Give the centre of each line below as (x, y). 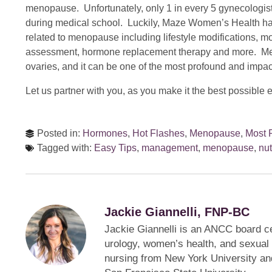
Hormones (105, 133)
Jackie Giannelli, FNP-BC (177, 212)
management (170, 148)
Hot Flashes (158, 133)
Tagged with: (66, 148)
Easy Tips (115, 148)
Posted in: (60, 133)
